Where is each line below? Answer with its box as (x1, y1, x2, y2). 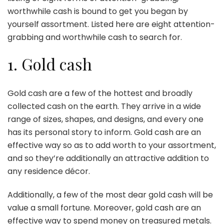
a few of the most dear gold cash (56, 188, 186, 200)
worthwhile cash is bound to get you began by (7, 5, 188, 17)
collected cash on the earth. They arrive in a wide (7, 100, 201, 112)
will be (186, 188, 213, 200)
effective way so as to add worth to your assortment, (7, 139, 216, 151)
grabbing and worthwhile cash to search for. (7, 31, 182, 43)
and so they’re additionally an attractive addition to (7, 152, 209, 164)
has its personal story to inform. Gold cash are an (7, 126, 201, 138)
